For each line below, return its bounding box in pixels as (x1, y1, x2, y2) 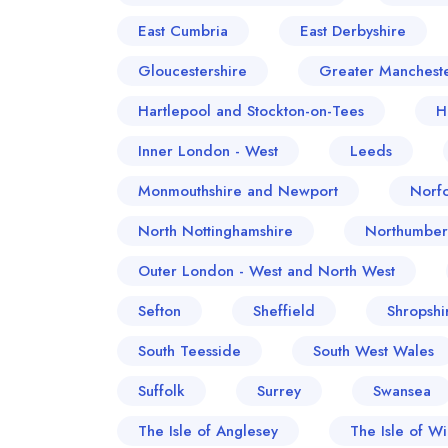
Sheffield (253, 300, 315, 322)
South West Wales (313, 340, 434, 362)
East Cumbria (138, 20, 228, 42)
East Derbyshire (300, 20, 406, 42)
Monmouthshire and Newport (138, 180, 338, 202)
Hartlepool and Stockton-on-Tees (138, 100, 364, 122)
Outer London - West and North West (138, 260, 395, 282)
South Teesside (138, 340, 241, 362)
